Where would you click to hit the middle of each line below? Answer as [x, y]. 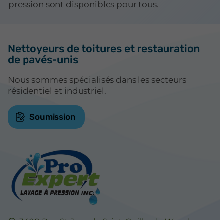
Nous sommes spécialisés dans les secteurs [97, 79]
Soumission [52, 117]
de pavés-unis [43, 60]
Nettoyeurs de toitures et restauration [104, 49]
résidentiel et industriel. [57, 91]
